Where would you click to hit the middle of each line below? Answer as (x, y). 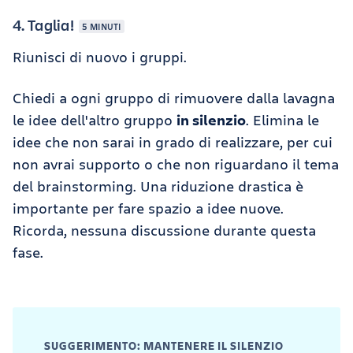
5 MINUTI (102, 26)
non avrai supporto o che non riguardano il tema (176, 163)
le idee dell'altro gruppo (95, 119)
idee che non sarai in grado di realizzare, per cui (173, 141)
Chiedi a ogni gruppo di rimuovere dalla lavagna (174, 97)
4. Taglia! (45, 24)
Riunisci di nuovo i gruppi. (100, 56)
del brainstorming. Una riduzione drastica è (158, 186)
